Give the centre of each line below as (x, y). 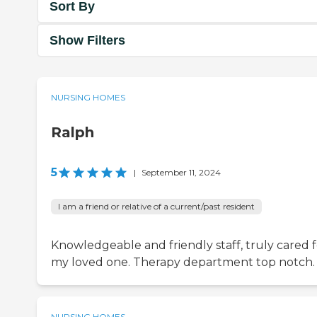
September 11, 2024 (181, 173)
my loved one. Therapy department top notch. (183, 263)
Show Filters (87, 40)
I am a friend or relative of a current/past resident (156, 207)
